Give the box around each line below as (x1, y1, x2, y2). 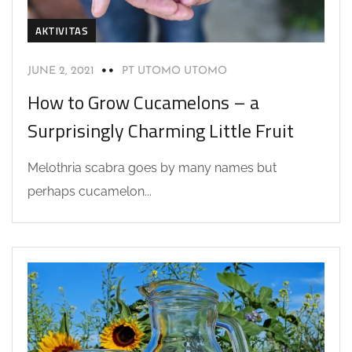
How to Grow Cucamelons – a (27, 88, 259, 117)
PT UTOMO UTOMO (122, 65, 227, 78)
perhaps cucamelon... (27, 184, 152, 200)
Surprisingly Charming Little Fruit (27, 116, 294, 145)
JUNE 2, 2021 (27, 65, 94, 78)
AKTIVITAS (35, 23, 89, 39)
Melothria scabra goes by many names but (27, 160, 277, 176)
